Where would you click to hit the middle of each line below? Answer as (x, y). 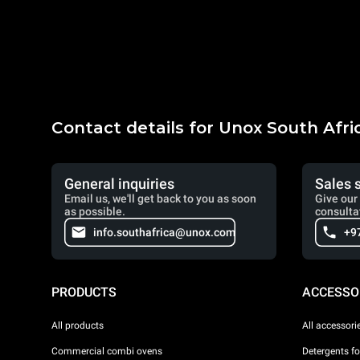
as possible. (95, 212)
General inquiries (119, 184)
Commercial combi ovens (107, 351)
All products (78, 325)
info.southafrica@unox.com (164, 233)
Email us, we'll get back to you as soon (160, 199)
